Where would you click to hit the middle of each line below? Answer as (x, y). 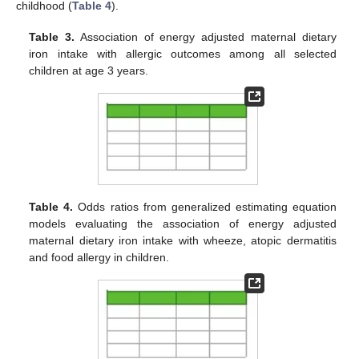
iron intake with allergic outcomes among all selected (183, 53)
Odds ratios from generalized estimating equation (205, 207)
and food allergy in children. (99, 258)
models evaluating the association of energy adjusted (183, 224)
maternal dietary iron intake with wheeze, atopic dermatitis (183, 241)
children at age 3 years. (89, 70)
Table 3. (52, 36)
